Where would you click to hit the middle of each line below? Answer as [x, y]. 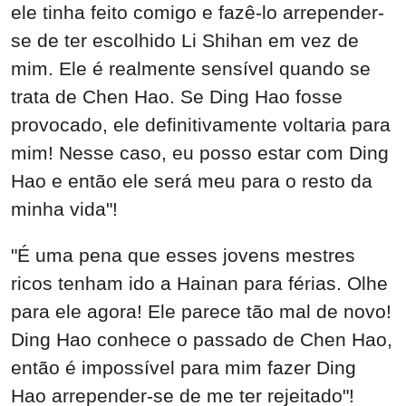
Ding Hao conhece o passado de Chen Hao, [202, 340]
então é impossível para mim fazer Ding [184, 368]
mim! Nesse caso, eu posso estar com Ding [200, 152]
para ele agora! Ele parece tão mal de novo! [201, 312]
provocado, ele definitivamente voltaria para [201, 124]
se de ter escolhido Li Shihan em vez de [185, 40]
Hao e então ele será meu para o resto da [192, 180]
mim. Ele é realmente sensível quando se [191, 68]
